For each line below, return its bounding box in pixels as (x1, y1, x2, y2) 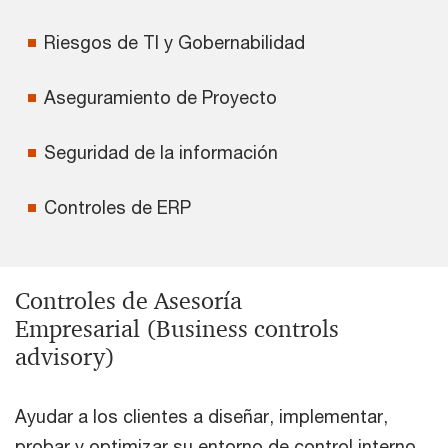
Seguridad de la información (44, 140, 278, 163)
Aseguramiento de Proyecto (44, 85, 277, 108)
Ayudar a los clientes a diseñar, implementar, (15, 404, 388, 427)
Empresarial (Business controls (15, 313, 339, 344)
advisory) (15, 341, 115, 372)
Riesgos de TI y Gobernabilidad (44, 30, 305, 53)
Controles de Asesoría (15, 285, 242, 316)
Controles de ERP (44, 195, 191, 218)
